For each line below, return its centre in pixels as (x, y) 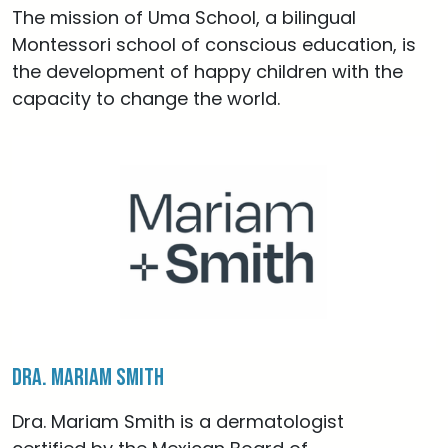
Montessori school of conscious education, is (214, 44)
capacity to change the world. (146, 98)
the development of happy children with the (207, 71)
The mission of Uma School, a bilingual (184, 17)
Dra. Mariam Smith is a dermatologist (178, 421)
